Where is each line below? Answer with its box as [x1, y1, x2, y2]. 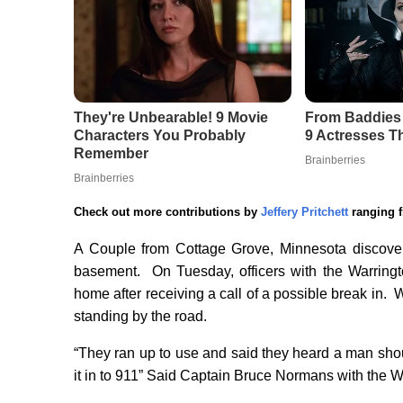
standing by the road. [74, 309, 207, 325]
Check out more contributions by [74, 205, 261, 219]
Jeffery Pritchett [261, 205, 348, 219]
